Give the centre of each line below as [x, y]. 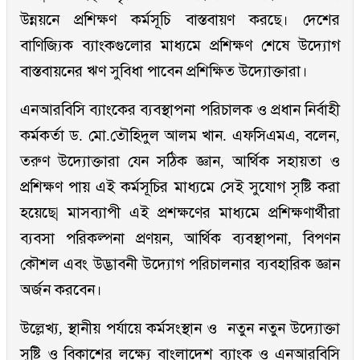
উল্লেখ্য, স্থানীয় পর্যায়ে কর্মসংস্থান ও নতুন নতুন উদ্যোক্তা [180, 329]
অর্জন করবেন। [61, 290]
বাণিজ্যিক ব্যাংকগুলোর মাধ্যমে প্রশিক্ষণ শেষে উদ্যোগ [180, 46]
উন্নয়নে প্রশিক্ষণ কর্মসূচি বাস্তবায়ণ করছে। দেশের [180, 20]
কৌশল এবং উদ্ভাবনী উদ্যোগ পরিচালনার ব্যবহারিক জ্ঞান [180, 264]
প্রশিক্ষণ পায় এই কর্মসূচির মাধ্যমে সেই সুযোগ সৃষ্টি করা [180, 187]
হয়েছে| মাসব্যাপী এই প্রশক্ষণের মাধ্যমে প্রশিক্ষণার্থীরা [180, 213]
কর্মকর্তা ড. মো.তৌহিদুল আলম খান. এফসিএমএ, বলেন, [180, 136]
